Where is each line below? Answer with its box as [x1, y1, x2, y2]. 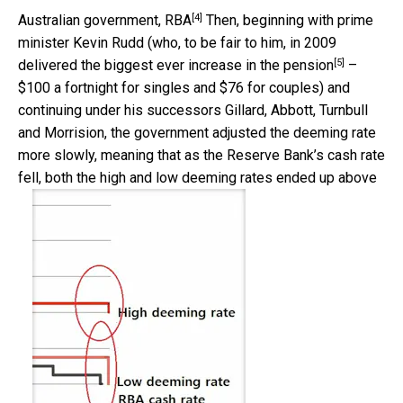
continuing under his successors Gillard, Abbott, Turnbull [18, 101, 368, 119]
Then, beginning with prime [202, 11, 373, 29]
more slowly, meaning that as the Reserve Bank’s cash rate [18, 146, 385, 164]
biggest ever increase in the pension [104, 56, 334, 74]
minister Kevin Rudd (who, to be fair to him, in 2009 [18, 33, 336, 51]
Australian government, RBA [18, 11, 192, 29]
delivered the [18, 56, 104, 74]
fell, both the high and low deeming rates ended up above [18, 168, 377, 186]
